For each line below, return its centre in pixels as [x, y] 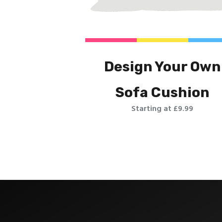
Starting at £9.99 [163, 109]
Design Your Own [163, 66]
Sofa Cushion [163, 92]
